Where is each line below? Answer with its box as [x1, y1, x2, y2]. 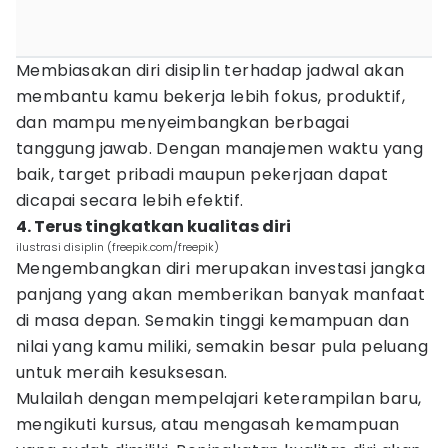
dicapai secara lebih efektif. [16, 189, 244, 212]
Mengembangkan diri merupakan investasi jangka [16, 257, 425, 280]
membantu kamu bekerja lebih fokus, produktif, [16, 85, 405, 108]
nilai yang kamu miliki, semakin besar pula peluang [16, 335, 428, 358]
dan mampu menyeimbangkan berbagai [16, 111, 350, 134]
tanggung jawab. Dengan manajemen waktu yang [16, 137, 424, 160]
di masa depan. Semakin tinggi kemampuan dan [16, 309, 410, 332]
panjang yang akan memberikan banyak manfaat [16, 283, 426, 306]
